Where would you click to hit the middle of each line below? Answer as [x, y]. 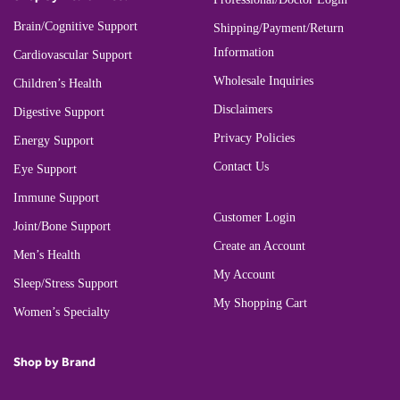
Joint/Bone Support [62, 226]
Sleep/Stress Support [66, 283]
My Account [245, 275]
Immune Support [56, 197]
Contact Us [241, 167]
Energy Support [54, 140]
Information [244, 53]
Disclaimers [243, 110]
